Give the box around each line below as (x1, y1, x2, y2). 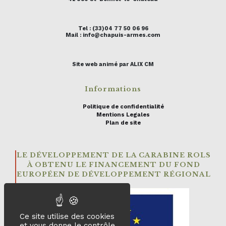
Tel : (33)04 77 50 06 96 (78, 25, 148, 32)
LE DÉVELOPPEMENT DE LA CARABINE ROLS (16, 151, 211, 160)
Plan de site (105, 120, 141, 127)
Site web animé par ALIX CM (72, 61, 154, 68)
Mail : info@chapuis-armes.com (66, 32, 160, 39)
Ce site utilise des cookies (20, 212, 115, 221)
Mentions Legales (96, 111, 150, 119)
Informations (85, 85, 141, 94)
